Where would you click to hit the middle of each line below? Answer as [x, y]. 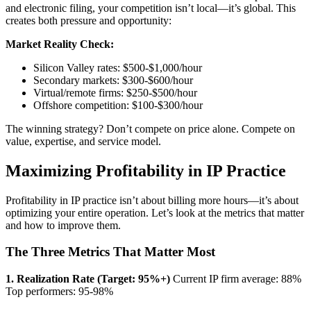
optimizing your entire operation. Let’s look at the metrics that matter [155, 212]
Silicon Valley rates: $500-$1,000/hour [118, 67]
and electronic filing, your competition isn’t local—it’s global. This [151, 8]
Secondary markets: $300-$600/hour [113, 80]
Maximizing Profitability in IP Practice [146, 170]
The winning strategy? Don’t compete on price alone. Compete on [150, 128]
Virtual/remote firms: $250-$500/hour [115, 92]
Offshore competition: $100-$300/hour [118, 105]
